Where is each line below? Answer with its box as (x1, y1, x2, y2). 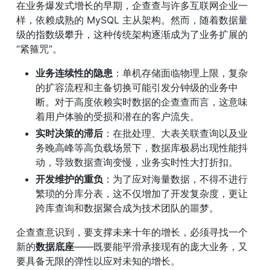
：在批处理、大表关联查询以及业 (103, 127, 248, 140)
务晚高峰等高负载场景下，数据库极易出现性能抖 (36, 142, 248, 154)
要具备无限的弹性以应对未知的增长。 (16, 255, 180, 268)
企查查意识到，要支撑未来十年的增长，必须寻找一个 (16, 226, 248, 239)
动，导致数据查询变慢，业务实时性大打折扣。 (36, 156, 238, 169)
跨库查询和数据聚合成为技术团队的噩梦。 (36, 202, 219, 215)
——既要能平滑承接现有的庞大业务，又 (74, 240, 248, 253)
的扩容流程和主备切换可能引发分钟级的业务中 (36, 81, 238, 94)
